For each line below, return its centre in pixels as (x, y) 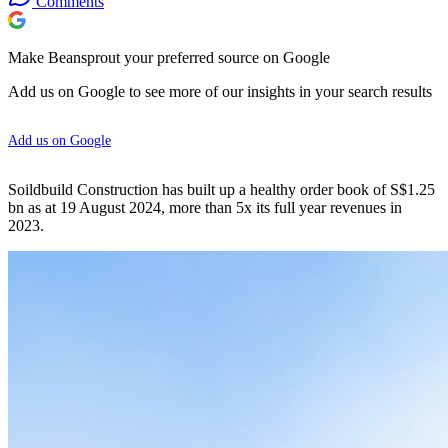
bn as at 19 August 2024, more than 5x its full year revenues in (205, 207)
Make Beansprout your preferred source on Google (169, 57)
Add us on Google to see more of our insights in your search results (220, 91)
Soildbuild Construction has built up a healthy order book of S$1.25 (221, 189)
